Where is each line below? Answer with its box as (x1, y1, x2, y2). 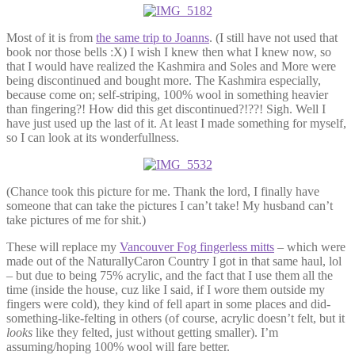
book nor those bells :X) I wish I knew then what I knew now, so (6, 44, 331, 59)
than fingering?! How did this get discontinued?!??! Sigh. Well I (6, 101, 326, 116)
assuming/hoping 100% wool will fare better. (6, 339, 230, 353)
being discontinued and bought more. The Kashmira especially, (6, 73, 321, 87)
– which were (274, 239, 345, 254)
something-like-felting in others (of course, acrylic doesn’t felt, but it (6, 311, 345, 325)
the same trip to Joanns (96, 30, 209, 44)
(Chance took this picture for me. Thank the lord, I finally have (6, 184, 319, 198)
